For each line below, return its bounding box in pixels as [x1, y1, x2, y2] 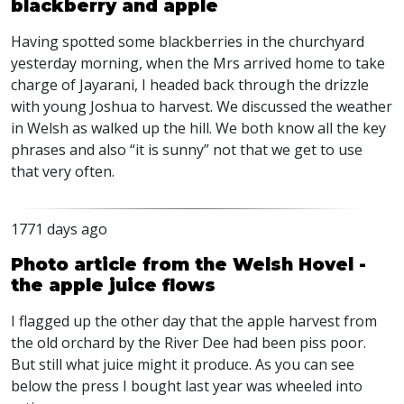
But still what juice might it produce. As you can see [11, 354, 354, 374]
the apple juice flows [11, 274, 216, 296]
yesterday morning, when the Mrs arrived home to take [11, 53, 385, 73]
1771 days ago [11, 219, 107, 239]
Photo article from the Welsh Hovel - [11, 253, 366, 275]
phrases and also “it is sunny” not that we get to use [11, 140, 363, 160]
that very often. [11, 161, 115, 181]
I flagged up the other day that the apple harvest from [11, 311, 377, 331]
